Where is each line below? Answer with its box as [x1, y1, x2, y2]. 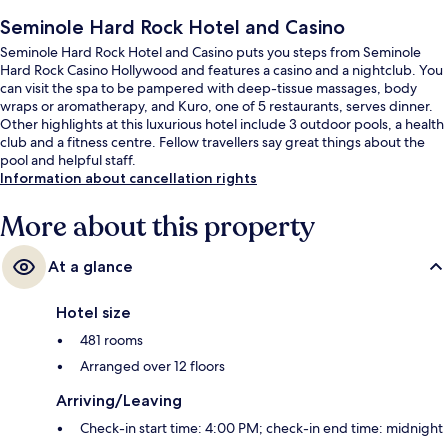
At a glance [48, 256, 133, 276]
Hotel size [56, 302, 131, 322]
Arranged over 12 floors [80, 356, 225, 375]
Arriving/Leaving [56, 390, 182, 410]
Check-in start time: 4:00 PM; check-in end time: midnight [80, 418, 443, 437]
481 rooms [80, 330, 143, 349]
